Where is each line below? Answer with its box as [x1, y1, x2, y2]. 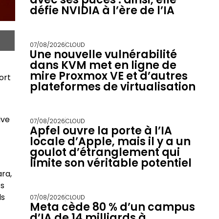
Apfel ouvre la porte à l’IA [29, 123, 172, 139]
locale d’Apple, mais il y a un [29, 134, 191, 150]
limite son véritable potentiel [29, 155, 192, 171]
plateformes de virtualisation [29, 79, 196, 95]
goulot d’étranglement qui [29, 145, 180, 160]
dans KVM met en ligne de [29, 58, 176, 73]
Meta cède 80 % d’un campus [29, 199, 195, 215]
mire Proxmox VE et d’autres [29, 68, 188, 84]
